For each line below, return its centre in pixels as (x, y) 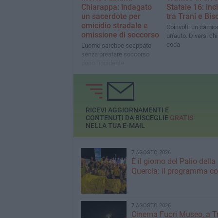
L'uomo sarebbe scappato (116, 46)
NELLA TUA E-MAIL (115, 126)
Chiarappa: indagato (116, 7)
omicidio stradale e (114, 26)
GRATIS (181, 118)
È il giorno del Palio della (173, 161)
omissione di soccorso (120, 35)
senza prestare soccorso (115, 54)
